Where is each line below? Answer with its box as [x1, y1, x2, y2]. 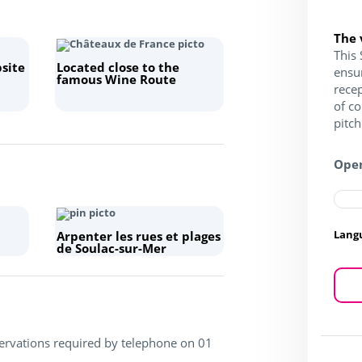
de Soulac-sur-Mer [56, 239, 166, 256]
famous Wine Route [56, 70, 176, 87]
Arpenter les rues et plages [56, 227, 221, 244]
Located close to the [56, 58, 179, 75]
